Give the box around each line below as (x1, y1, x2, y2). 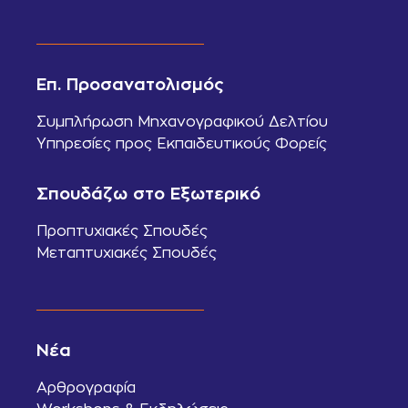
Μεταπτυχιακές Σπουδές (36, 245, 217, 261)
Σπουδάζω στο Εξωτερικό (36, 185, 260, 203)
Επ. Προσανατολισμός (36, 76, 224, 94)
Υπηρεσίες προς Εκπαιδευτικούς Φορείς (36, 136, 327, 152)
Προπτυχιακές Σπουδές (36, 223, 208, 240)
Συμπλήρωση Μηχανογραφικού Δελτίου (36, 114, 328, 130)
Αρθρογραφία (36, 379, 136, 395)
